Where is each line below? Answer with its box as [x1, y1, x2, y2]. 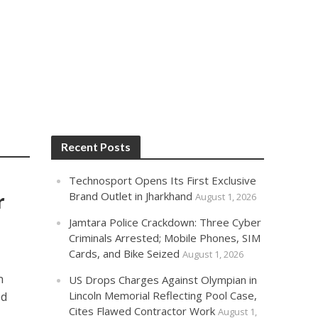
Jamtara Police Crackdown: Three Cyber [69, 215, 262, 229]
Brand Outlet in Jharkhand [69, 189, 193, 203]
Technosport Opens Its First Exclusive [69, 173, 257, 187]
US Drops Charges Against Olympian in [69, 273, 258, 287]
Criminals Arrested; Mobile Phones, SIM [69, 231, 261, 245]
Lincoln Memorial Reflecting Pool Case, [69, 288, 258, 302]
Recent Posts [61, 140, 131, 153]
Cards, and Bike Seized [69, 246, 180, 261]
